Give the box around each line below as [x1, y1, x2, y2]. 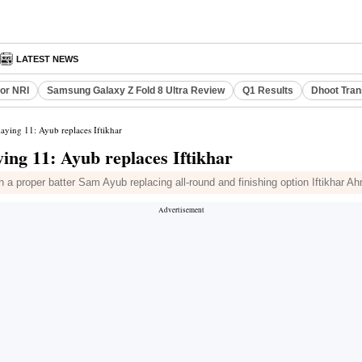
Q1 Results [242, 85, 293, 96]
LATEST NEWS [16, 54, 79, 64]
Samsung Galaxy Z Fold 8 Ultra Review [47, 85, 225, 96]
